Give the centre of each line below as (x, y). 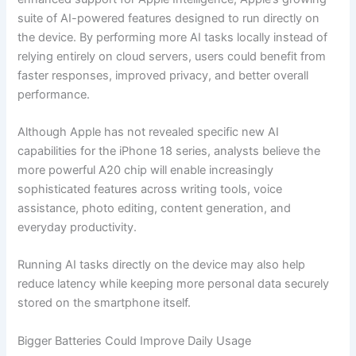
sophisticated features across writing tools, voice (150, 189)
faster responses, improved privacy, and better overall (163, 75)
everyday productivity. (77, 227)
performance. (54, 94)
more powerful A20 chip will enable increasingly (146, 170)
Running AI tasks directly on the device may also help (162, 265)
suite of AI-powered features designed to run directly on (169, 18)
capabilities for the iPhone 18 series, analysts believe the (169, 151)
